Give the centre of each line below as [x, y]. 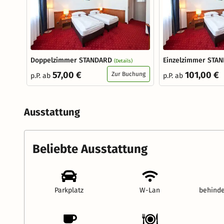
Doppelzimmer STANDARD [71, 60]
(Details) [123, 61]
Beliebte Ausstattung [90, 149]
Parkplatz [69, 190]
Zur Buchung [128, 74]
